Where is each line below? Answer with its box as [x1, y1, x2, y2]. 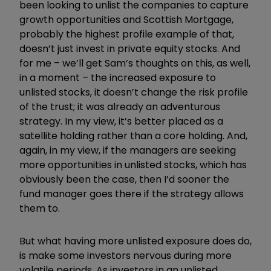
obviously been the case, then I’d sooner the [19, 172, 229, 186]
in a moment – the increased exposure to [19, 70, 216, 85]
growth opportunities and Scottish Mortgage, [19, 12, 233, 27]
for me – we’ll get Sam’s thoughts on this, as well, [19, 56, 250, 70]
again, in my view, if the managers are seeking [19, 143, 236, 157]
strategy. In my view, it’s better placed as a [19, 114, 223, 128]
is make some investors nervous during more [19, 248, 232, 263]
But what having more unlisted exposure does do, [19, 233, 252, 248]
